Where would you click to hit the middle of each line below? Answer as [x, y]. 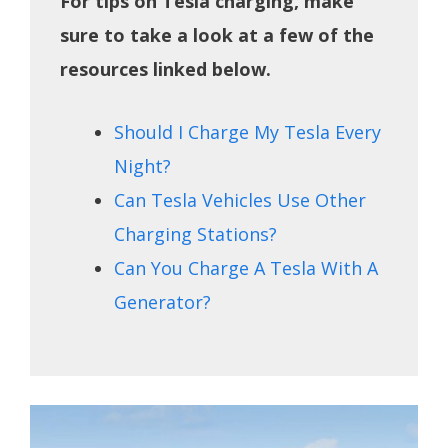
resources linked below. [165, 69]
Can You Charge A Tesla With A [246, 268]
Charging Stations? [195, 234]
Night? [142, 166]
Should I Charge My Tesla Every [247, 132]
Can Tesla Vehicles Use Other [240, 200]
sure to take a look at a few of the [217, 35]
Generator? [162, 302]
